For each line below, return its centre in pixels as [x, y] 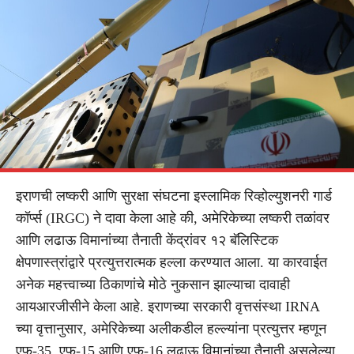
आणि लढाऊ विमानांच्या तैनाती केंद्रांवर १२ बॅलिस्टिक [147, 240]
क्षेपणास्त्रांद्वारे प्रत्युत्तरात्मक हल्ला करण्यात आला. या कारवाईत [171, 262]
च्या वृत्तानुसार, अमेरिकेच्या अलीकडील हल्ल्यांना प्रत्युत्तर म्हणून [171, 328]
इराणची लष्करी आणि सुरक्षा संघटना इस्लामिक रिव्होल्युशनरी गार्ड [174, 196]
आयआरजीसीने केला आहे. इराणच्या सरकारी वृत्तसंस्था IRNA [168, 306]
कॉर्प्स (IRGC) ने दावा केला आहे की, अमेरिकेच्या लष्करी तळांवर [173, 218]
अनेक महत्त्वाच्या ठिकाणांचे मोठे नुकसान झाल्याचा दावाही [153, 284]
